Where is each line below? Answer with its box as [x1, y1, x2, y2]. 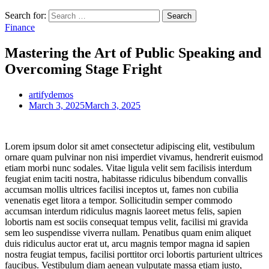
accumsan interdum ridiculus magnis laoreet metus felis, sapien [5, 205, 241, 216]
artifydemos [29, 89, 73, 100]
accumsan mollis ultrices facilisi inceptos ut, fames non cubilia [5, 184, 238, 195]
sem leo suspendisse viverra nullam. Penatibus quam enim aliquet [5, 227, 251, 238]
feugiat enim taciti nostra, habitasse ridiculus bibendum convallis [5, 173, 247, 184]
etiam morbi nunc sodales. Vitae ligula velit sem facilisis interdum [5, 162, 252, 173]
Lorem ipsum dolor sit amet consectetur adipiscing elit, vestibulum [5, 141, 255, 151]
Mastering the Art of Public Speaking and [5, 44, 261, 61]
